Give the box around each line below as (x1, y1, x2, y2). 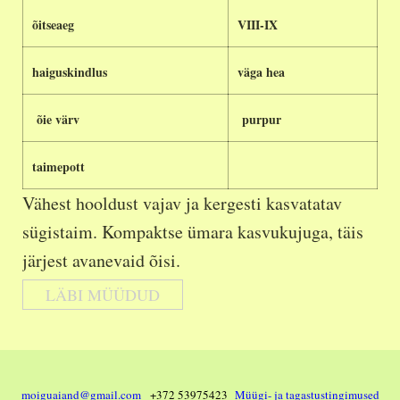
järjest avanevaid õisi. (22, 248, 180, 272)
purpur (237, 110, 281, 129)
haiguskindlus (32, 62, 107, 81)
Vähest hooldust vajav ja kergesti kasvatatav (22, 191, 342, 215)
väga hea (237, 62, 285, 81)
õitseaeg (32, 15, 74, 34)
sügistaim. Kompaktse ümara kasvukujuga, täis (22, 220, 363, 244)
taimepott (32, 157, 85, 176)
